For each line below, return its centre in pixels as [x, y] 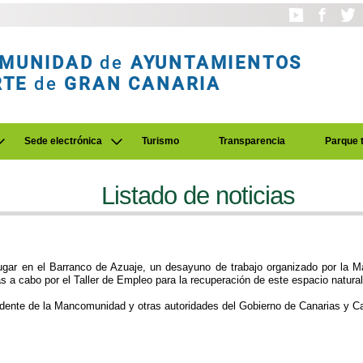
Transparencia [252, 141]
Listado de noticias [199, 196]
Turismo [160, 141]
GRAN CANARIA [143, 83]
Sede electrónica [63, 141]
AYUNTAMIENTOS [216, 62]
